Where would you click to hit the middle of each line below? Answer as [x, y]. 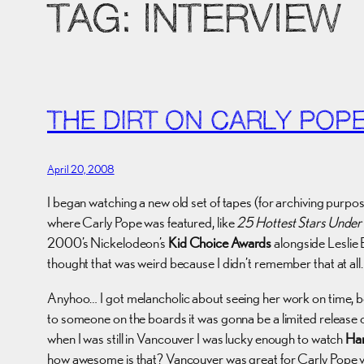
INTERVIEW [241, 22]
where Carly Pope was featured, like [142, 222]
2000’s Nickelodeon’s [108, 242]
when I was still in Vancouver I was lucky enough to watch [197, 338]
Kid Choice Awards [220, 242]
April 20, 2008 [81, 169]
